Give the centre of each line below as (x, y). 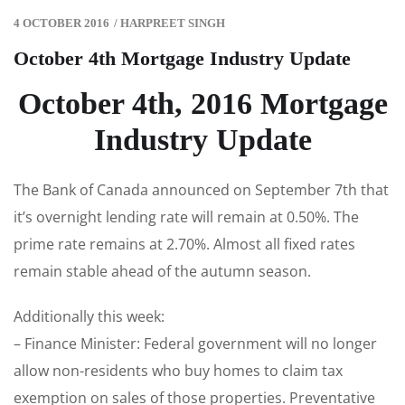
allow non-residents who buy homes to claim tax (178, 371)
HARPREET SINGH (173, 24)
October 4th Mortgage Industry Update (182, 59)
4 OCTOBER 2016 (61, 24)
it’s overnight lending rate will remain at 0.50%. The (186, 217)
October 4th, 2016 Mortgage (202, 104)
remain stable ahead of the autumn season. (162, 272)
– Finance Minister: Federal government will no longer (195, 344)
